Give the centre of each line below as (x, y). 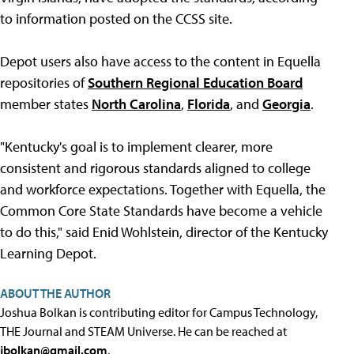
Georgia (286, 104)
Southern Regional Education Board (195, 83)
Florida (209, 104)
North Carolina (136, 104)
